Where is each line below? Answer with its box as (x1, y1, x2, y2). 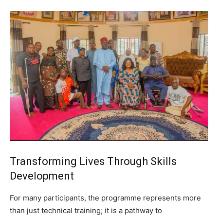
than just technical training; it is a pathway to (10, 205, 162, 215)
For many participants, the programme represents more (10, 193, 201, 202)
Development (10, 169, 74, 182)
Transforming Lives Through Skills (10, 155, 177, 167)
